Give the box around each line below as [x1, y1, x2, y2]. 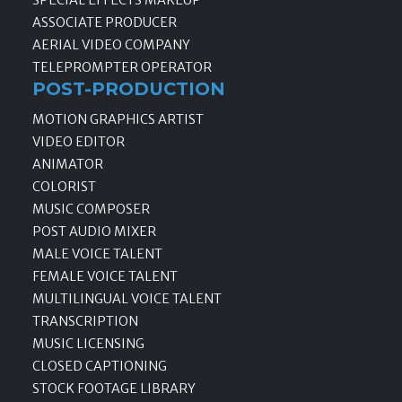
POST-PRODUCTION [32, 77, 225, 100]
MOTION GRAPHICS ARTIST [32, 110, 204, 127]
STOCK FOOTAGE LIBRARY [32, 380, 196, 397]
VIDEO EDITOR [32, 133, 125, 150]
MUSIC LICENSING [32, 335, 144, 352]
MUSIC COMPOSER [32, 200, 150, 217]
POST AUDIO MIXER [32, 223, 156, 240]
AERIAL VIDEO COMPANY [32, 36, 190, 53]
